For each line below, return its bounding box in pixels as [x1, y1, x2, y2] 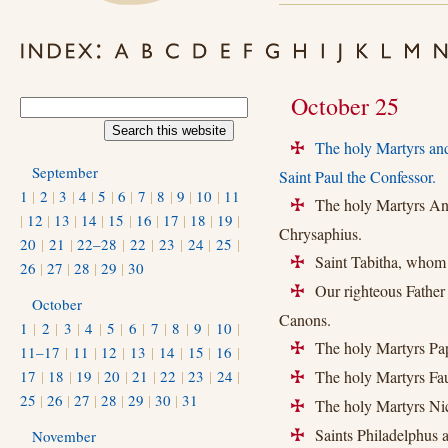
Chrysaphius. [279, 223, 362, 244]
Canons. [279, 309, 331, 330]
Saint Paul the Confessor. [279, 166, 436, 187]
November [32, 426, 96, 446]
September [32, 162, 98, 182]
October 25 [291, 90, 399, 122]
